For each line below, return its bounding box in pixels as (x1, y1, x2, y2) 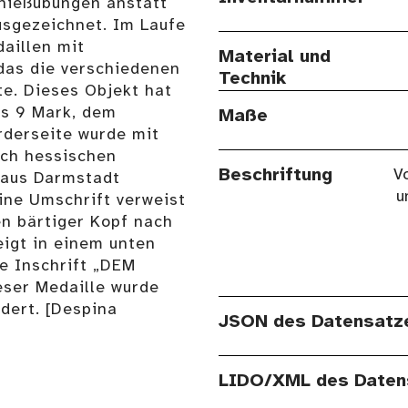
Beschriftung (219, 166, 332, 186)
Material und (219, 47, 331, 67)
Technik (219, 69, 286, 89)
